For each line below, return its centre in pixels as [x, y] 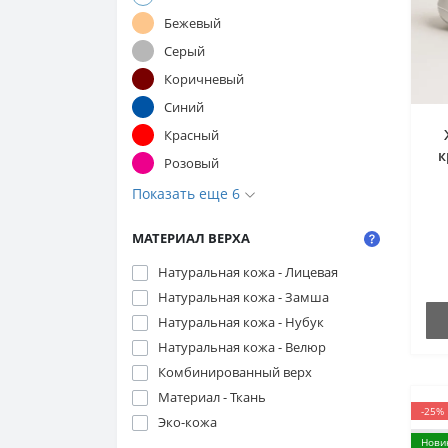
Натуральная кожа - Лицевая [248, 272]
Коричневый [204, 78]
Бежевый [192, 22]
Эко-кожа [187, 422]
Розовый [191, 162]
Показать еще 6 [188, 193]
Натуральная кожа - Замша [243, 297]
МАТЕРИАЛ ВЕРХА [191, 238]
